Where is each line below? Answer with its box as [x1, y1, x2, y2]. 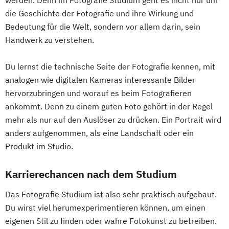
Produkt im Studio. [5, 141, 73, 151]
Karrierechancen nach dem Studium [5, 167, 177, 181]
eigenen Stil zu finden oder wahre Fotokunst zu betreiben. [5, 215, 217, 226]
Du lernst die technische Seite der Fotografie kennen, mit [5, 61, 215, 72]
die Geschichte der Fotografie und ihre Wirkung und [5, 8, 194, 18]
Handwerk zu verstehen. [5, 34, 94, 45]
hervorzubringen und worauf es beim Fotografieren [5, 87, 192, 98]
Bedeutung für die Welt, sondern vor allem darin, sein [5, 21, 200, 32]
